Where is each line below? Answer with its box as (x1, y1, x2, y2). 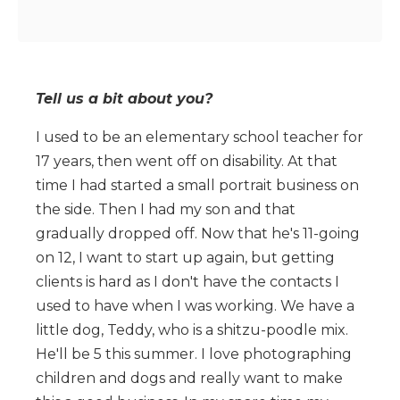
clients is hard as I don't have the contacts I (36, 272, 339, 290)
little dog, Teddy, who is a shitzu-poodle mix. (36, 321, 348, 338)
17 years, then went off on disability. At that (36, 152, 337, 170)
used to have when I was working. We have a (36, 296, 354, 314)
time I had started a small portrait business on (36, 176, 359, 194)
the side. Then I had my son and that (36, 200, 296, 218)
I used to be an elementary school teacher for (36, 128, 363, 146)
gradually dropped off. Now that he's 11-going (36, 224, 360, 242)
